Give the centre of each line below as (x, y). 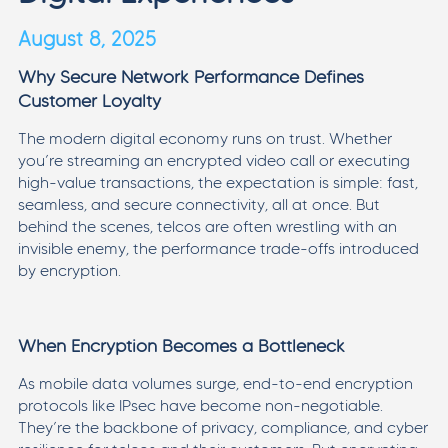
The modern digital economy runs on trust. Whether (204, 138)
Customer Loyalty (89, 100)
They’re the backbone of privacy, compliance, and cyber (222, 427)
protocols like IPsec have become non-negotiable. (200, 405)
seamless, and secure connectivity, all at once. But (198, 204)
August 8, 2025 (86, 38)
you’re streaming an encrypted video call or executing (213, 160)
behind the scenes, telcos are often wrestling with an (207, 226)
